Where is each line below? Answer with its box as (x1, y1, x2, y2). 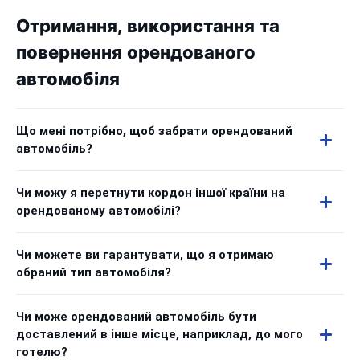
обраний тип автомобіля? (16, 265, 171, 280)
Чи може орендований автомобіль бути (16, 309, 256, 324)
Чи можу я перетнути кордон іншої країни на (16, 186, 285, 200)
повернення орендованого (16, 42, 256, 63)
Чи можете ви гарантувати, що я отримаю (16, 247, 274, 262)
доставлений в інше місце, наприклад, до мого (16, 327, 303, 342)
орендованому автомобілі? (16, 203, 181, 218)
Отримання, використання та (16, 15, 280, 37)
